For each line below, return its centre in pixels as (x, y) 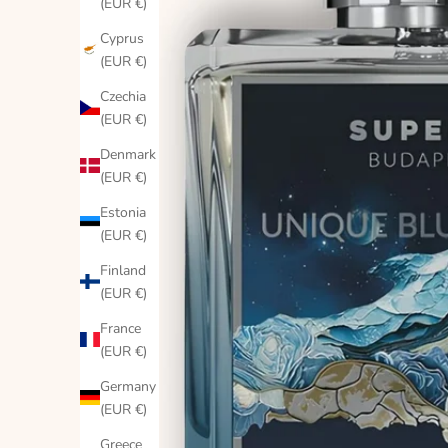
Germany (128, 386)
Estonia (123, 212)
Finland (123, 270)
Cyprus (122, 38)
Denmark (128, 154)
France (120, 328)
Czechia (123, 96)
